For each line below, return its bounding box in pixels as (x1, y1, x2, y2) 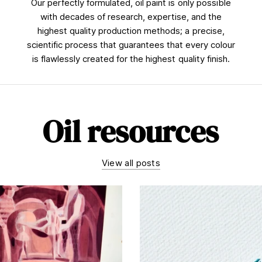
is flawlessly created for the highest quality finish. (32, 53, 230, 64)
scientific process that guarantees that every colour (26, 39, 236, 50)
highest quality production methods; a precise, (37, 25, 225, 36)
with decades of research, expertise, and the (40, 11, 222, 22)
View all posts (101, 157, 161, 169)
